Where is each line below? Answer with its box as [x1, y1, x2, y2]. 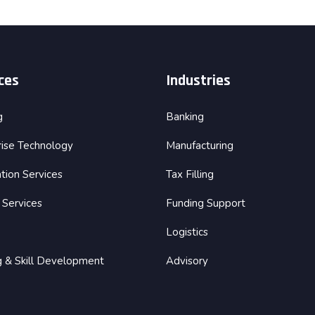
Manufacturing [166, 138, 233, 153]
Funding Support [166, 195, 245, 210]
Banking [166, 109, 204, 124]
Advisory [166, 253, 208, 268]
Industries [166, 70, 231, 91]
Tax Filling [166, 167, 214, 181]
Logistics [166, 224, 208, 239]
